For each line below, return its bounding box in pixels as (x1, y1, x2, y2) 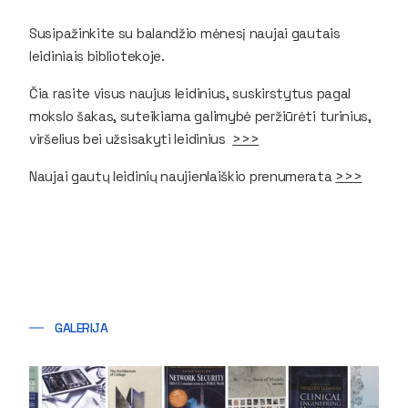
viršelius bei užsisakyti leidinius (29, 129, 233, 148)
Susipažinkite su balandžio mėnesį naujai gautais (29, 24, 341, 42)
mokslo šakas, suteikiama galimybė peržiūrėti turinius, (29, 107, 372, 125)
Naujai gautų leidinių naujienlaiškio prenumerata (29, 167, 336, 185)
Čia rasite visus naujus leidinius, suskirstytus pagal (29, 84, 352, 102)
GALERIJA (55, 319, 108, 336)
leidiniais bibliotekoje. (29, 46, 165, 65)
